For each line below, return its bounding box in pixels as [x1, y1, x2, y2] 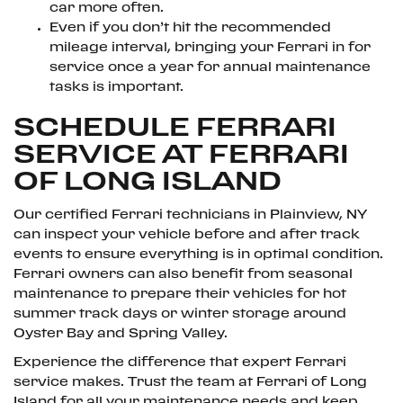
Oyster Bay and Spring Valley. [13, 328, 228, 339]
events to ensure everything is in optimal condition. [13, 249, 383, 260]
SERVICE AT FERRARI [13, 143, 349, 167]
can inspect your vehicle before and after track [13, 229, 360, 240]
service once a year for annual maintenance [49, 62, 371, 73]
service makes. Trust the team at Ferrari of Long [13, 377, 367, 388]
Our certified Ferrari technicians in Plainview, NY [13, 210, 367, 220]
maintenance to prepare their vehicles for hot [13, 289, 346, 300]
